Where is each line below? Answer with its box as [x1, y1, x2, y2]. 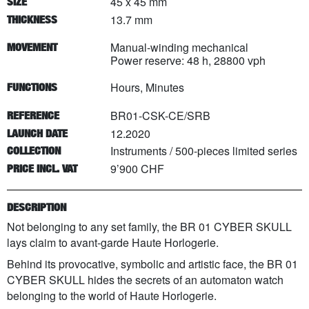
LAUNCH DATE [7, 126, 68, 140]
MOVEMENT [7, 41, 57, 54]
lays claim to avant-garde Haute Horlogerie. [7, 234, 219, 250]
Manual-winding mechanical [110, 39, 248, 56]
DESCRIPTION [7, 201, 66, 215]
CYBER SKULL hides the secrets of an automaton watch [7, 271, 283, 288]
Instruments [110, 143, 167, 159]
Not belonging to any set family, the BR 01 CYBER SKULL [7, 218, 292, 235]
